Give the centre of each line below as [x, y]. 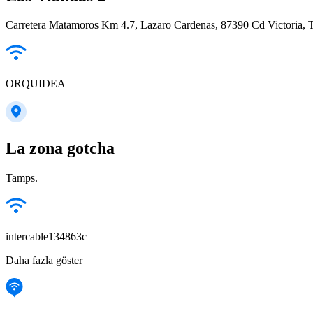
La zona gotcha [60, 148]
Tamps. [22, 178]
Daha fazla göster [44, 261]
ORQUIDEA [36, 84]
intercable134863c [46, 237]
